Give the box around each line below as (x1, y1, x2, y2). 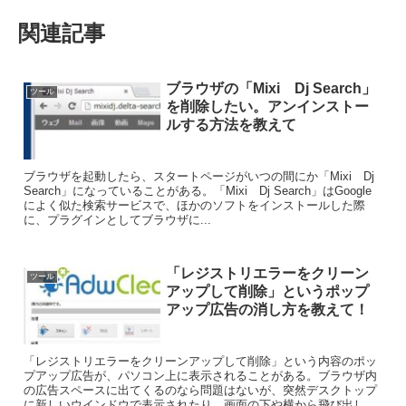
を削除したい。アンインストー (165, 98, 369, 114)
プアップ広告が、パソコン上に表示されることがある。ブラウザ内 (24, 368, 378, 382)
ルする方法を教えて (165, 116, 296, 132)
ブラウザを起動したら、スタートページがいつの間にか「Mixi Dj (24, 169, 375, 183)
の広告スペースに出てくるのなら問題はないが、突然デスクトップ (24, 382, 378, 397)
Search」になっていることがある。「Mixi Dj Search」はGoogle (24, 183, 372, 198)
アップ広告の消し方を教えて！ (165, 302, 369, 318)
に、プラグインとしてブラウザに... (24, 212, 212, 227)
